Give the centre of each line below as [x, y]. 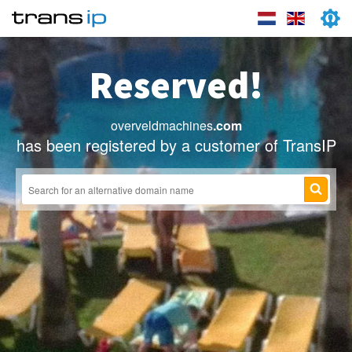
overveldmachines [161, 125]
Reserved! [176, 85]
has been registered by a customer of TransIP [176, 145]
